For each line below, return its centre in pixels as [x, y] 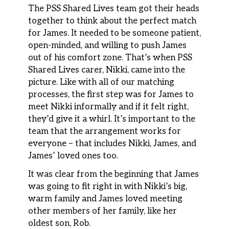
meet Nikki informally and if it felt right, [108, 107]
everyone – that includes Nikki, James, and [112, 143]
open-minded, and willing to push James [107, 45]
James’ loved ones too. [73, 156]
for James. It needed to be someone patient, [114, 33]
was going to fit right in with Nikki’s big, [108, 186]
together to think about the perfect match [112, 21]
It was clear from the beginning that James [113, 174]
